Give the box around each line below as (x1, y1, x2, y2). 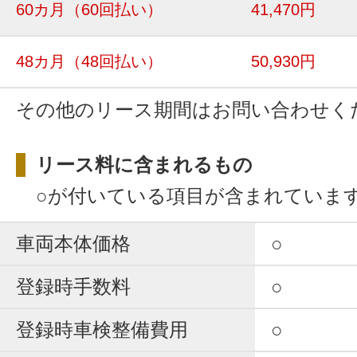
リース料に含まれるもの (36, 153, 253, 175)
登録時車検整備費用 (16, 318, 188, 340)
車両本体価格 (16, 232, 131, 254)
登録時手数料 (16, 275, 131, 297)
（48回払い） (65, 52, 163, 70)
